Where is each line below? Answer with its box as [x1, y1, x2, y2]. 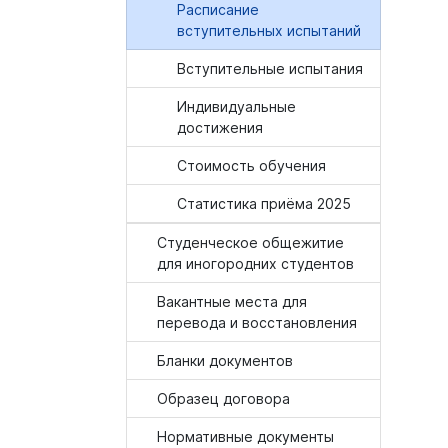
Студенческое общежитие [157, 234, 344, 251]
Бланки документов [157, 352, 293, 369]
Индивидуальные [177, 98, 296, 115]
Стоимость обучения [177, 157, 326, 174]
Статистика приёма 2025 [177, 195, 351, 212]
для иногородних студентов [157, 255, 354, 272]
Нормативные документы [157, 428, 334, 445]
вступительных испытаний [177, 22, 361, 39]
